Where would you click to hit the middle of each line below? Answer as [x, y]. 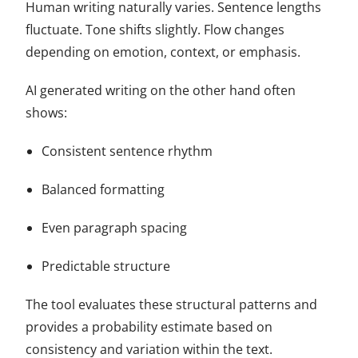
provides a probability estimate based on [149, 326]
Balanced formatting [103, 189]
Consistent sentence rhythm [127, 151]
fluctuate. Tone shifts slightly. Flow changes [155, 29]
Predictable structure [106, 266]
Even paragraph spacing [115, 227]
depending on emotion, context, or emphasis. [163, 52]
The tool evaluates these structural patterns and [172, 304]
